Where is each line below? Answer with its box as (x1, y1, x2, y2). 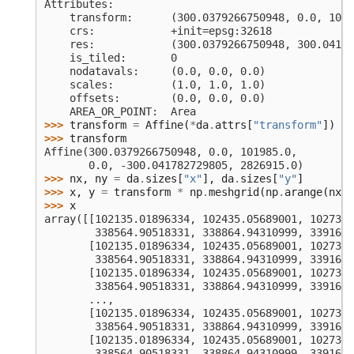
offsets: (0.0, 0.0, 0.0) (44, 92, 265, 105)
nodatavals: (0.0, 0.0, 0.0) (44, 65, 265, 78)
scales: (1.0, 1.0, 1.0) (44, 78, 265, 92)
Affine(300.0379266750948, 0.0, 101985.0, (44, 145, 297, 159)
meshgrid (209, 186, 259, 199)
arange (284, 186, 322, 199)
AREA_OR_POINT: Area (44, 105, 196, 119)
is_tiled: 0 (44, 51, 177, 65)
